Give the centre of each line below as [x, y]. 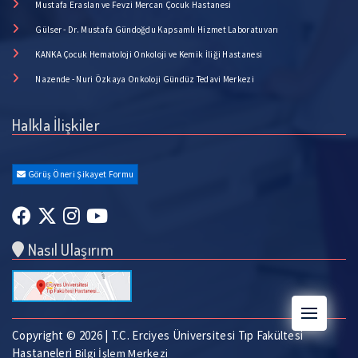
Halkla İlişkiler [56, 124]
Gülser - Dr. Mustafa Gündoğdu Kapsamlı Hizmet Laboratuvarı [157, 29]
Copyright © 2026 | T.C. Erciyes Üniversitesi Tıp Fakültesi [158, 335]
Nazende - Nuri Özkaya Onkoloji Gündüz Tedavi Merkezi [145, 79]
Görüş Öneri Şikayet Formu [80, 174]
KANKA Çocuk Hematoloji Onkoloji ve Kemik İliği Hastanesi [149, 54]
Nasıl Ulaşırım [69, 249]
